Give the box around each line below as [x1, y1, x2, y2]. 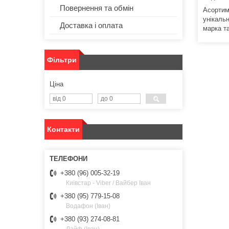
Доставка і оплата [60, 21, 123, 30]
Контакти [47, 125, 80, 134]
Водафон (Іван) [66, 202, 110, 210]
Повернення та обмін [60, 4, 133, 13]
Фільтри [47, 56, 77, 64]
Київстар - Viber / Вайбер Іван [66, 179, 151, 187]
